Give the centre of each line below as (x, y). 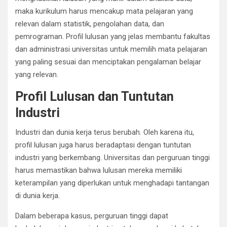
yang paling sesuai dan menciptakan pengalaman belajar (108, 62)
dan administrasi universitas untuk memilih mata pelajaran (111, 49)
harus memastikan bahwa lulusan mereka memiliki (99, 170)
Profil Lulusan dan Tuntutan (94, 96)
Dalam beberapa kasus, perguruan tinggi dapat (92, 216)
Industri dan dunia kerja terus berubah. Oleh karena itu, (105, 132)
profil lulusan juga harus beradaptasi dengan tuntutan (103, 145)
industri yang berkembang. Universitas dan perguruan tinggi (112, 157)
